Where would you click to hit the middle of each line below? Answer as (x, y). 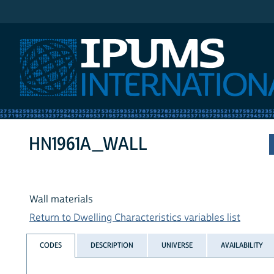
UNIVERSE (177, 245)
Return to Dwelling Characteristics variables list (135, 218)
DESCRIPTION (112, 245)
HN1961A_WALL (88, 144)
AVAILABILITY (242, 245)
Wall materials (61, 200)
